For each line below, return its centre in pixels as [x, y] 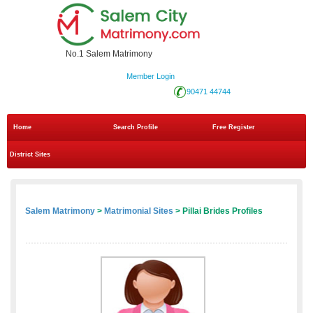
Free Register [234, 128]
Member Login [150, 77]
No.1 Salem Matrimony [109, 54]
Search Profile [135, 128]
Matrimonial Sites [139, 211]
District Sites [30, 155]
